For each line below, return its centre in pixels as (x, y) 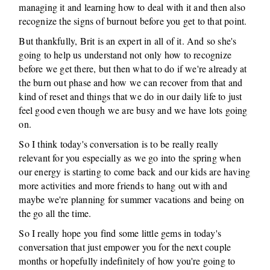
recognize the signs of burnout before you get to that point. (133, 21)
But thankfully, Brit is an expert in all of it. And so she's (128, 41)
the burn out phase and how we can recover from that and (131, 82)
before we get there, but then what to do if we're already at (133, 68)
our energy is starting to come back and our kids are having (135, 171)
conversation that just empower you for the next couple (125, 247)
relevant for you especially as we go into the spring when (130, 158)
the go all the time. (55, 213)
